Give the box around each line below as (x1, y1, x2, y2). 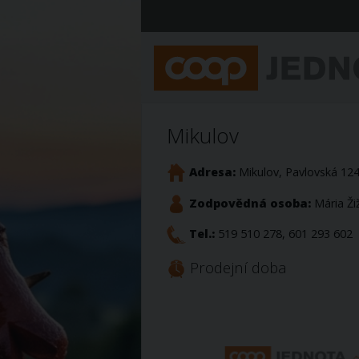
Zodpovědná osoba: (189, 195, 311, 211)
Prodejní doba (186, 256, 287, 277)
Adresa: (189, 164, 236, 180)
